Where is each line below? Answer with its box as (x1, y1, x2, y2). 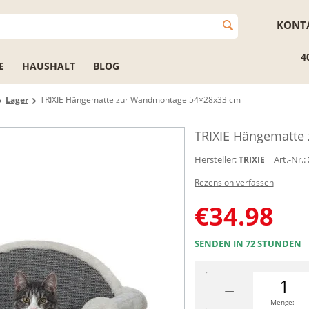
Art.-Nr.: (273, 153, 306, 166)
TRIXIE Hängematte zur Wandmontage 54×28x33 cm (40, 94, 241, 106)
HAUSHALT (22, 59, 75, 72)
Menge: (270, 297, 295, 307)
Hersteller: (194, 153, 237, 166)
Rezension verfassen (194, 177, 274, 188)
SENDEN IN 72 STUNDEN (194, 237, 301, 250)
